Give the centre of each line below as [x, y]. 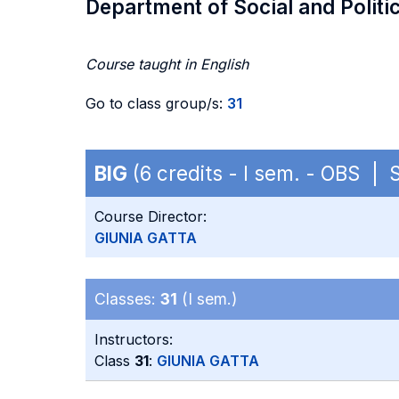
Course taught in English [167, 64]
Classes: [127, 299]
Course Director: [151, 216]
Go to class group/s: [156, 103]
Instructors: [134, 339]
